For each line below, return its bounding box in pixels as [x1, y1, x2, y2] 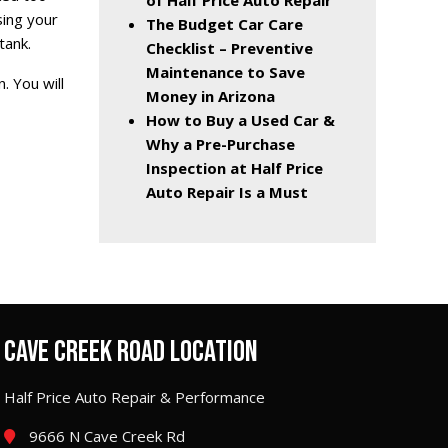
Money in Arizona [146, 86, 275, 107]
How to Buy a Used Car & [146, 110, 335, 131]
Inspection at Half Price [146, 158, 323, 179]
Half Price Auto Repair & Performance [4, 387, 265, 408]
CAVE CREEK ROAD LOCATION [4, 334, 258, 371]
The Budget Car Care [146, 14, 303, 35]
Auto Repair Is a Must [146, 182, 308, 203]
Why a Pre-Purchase [146, 134, 295, 155]
